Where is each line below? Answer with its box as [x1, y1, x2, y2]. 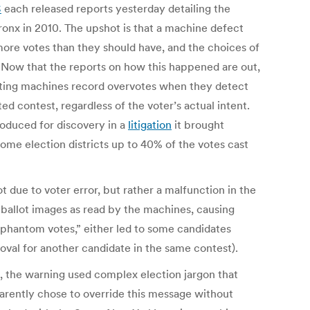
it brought [172, 118, 224, 131]
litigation [128, 118, 172, 131]
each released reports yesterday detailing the [1, 1, 230, 15]
